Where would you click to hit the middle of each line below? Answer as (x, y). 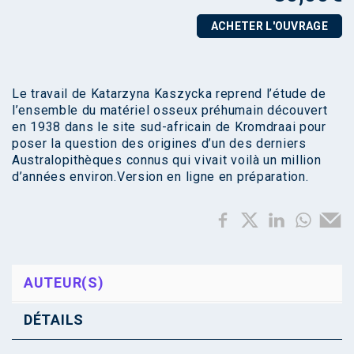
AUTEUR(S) (64, 282)
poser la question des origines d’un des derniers (159, 143)
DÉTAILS (54, 319)
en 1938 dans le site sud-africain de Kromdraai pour (169, 126)
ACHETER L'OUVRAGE (269, 26)
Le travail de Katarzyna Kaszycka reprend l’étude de (169, 93)
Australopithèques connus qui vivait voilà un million (167, 160)
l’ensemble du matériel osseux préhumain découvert (170, 110)
